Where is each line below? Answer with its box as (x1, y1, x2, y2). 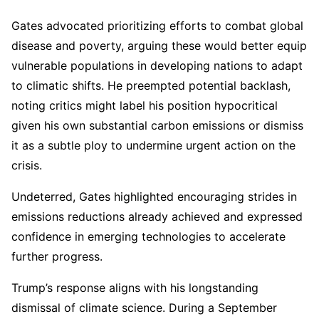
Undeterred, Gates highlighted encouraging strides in (11, 189, 297, 204)
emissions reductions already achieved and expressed (11, 209, 303, 224)
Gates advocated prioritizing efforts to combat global (11, 18, 303, 33)
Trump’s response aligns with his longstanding (11, 280, 258, 295)
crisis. (11, 157, 42, 172)
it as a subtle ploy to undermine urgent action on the (11, 137, 296, 152)
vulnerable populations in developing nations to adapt (11, 58, 303, 73)
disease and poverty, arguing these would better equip (11, 38, 307, 53)
